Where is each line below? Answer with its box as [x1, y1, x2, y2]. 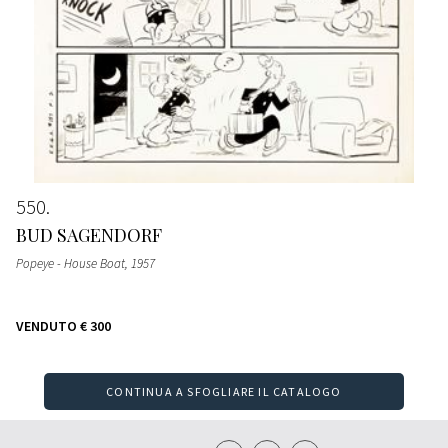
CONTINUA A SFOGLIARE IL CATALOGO [106, 384, 342, 400]
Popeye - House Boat [16, 254, 125, 272]
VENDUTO [16, 316, 77, 335]
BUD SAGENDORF [16, 222, 162, 247]
